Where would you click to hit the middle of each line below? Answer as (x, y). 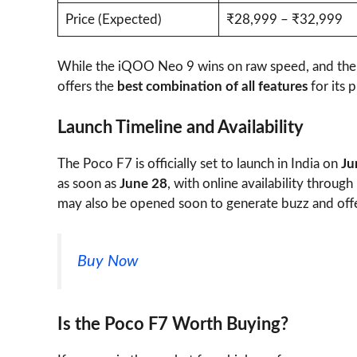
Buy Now (108, 262)
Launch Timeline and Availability (180, 127)
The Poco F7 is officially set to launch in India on (199, 163)
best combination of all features (212, 87)
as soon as (88, 183)
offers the (87, 87)
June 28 (143, 183)
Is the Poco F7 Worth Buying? (173, 324)
